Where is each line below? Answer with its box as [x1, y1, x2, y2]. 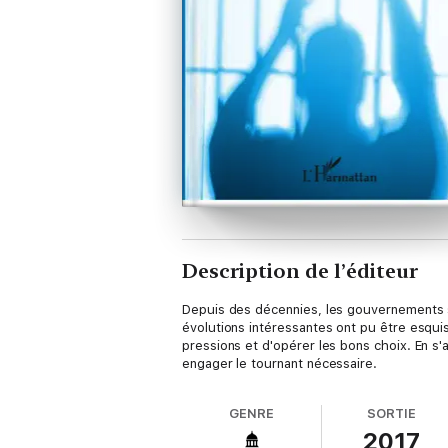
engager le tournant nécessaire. [182, 356, 377, 371]
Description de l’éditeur [182, 259, 418, 283]
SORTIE [367, 406, 417, 421]
